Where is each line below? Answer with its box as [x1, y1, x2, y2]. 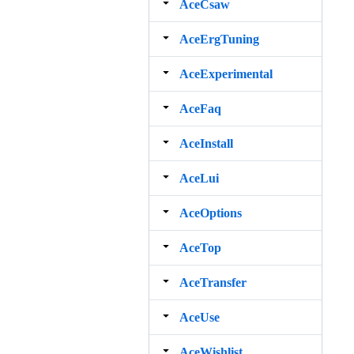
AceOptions [179, 205, 242, 220]
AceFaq [179, 101, 221, 115]
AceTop [179, 240, 221, 254]
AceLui [179, 171, 219, 185]
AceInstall [179, 136, 233, 150]
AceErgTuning [179, 32, 259, 46]
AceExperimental [179, 66, 273, 81]
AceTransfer [179, 275, 247, 289]
